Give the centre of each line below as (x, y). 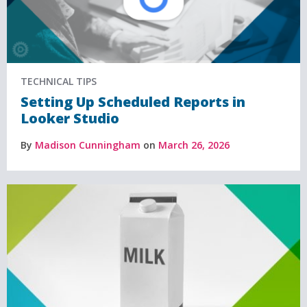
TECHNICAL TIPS (59, 82)
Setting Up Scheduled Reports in (133, 102)
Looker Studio (70, 119)
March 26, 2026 (194, 145)
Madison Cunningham (88, 145)
